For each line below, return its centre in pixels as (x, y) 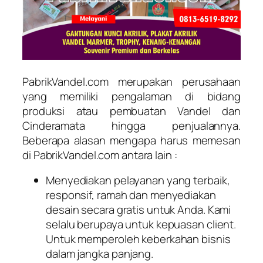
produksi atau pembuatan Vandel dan (131, 111)
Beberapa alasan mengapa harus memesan (131, 140)
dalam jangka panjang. (100, 254)
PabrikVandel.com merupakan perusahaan (131, 81)
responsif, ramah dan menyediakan (131, 195)
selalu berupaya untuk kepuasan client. (141, 224)
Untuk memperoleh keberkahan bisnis (138, 239)
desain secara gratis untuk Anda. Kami (139, 210)
